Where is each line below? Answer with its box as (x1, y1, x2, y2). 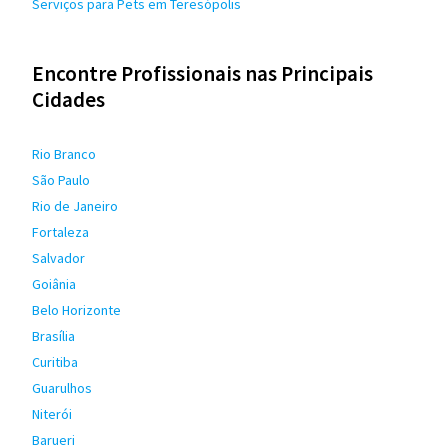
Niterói (32, 405, 72, 423)
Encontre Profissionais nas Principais (32, 60, 373, 87)
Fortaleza (32, 223, 89, 241)
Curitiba (32, 353, 78, 371)
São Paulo (32, 171, 90, 189)
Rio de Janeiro (32, 197, 118, 215)
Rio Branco (32, 145, 96, 163)
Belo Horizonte (32, 301, 121, 319)
